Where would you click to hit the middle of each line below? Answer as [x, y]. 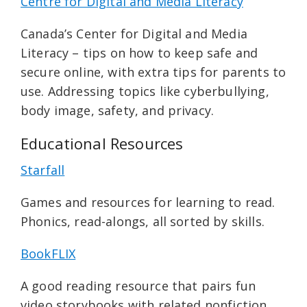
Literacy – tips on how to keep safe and [139, 53]
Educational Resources [102, 143]
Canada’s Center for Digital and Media [134, 34]
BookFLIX [48, 254]
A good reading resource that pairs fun [138, 286]
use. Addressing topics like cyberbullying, [145, 91]
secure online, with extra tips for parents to [153, 72]
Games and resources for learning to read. [148, 202]
